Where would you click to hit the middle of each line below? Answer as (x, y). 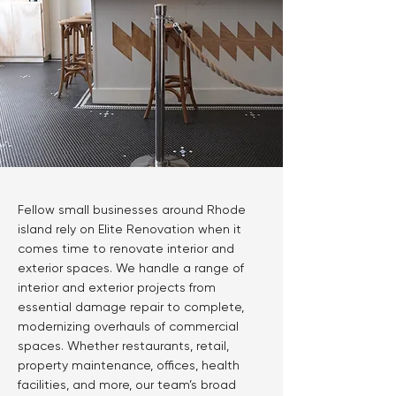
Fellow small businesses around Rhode (132, 209)
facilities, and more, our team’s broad (127, 385)
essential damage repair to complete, (131, 307)
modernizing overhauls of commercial (128, 326)
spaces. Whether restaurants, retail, (123, 346)
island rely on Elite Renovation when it (129, 229)
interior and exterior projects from (117, 287)
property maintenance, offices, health (129, 365)
